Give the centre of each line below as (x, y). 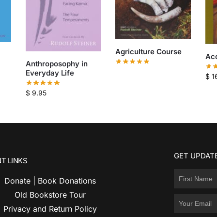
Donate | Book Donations (50, 180)
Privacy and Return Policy (50, 209)
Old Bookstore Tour (50, 194)
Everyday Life (50, 73)
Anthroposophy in (56, 63)
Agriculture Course (149, 51)
